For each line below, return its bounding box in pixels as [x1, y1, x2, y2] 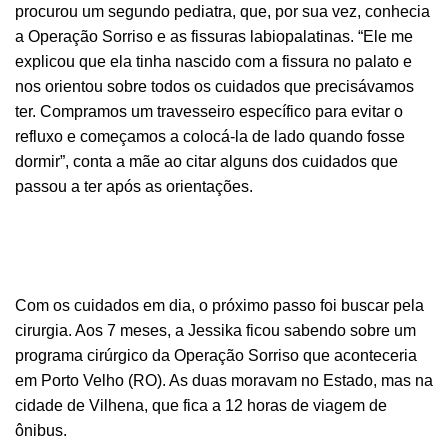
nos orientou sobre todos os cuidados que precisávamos [15, 77, 414, 95]
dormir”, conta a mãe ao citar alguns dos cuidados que [15, 152, 398, 170]
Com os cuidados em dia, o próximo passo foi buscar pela [15, 296, 424, 314]
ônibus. [15, 421, 67, 439]
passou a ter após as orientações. [15, 177, 253, 195]
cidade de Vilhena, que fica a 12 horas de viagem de [15, 396, 387, 414]
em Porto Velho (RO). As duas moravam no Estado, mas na [15, 371, 433, 389]
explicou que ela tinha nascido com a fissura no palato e [15, 52, 412, 70]
